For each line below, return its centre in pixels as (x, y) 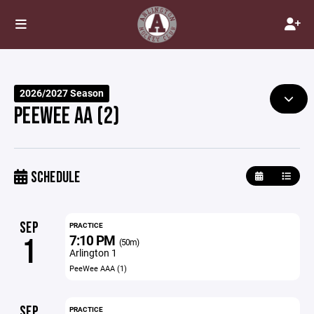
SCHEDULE (54, 178)
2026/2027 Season (62, 93)
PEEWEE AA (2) (67, 116)
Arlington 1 (93, 253)
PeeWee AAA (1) (98, 268)
